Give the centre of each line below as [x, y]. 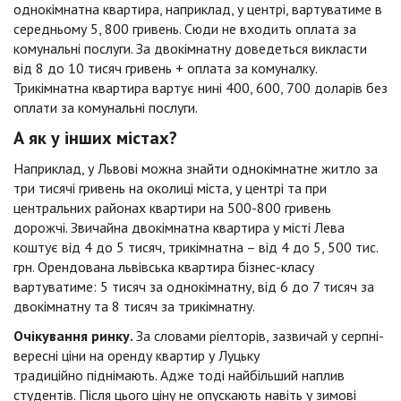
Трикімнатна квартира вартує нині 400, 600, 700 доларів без [200, 88]
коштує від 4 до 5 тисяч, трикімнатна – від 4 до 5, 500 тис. [196, 247]
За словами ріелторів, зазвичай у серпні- [260, 336]
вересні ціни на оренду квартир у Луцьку [137, 356]
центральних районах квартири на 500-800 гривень [172, 208]
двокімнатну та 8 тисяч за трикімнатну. [136, 307]
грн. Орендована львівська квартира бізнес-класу [164, 267]
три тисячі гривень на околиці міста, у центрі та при [170, 188]
